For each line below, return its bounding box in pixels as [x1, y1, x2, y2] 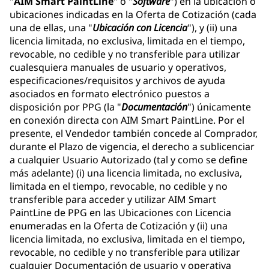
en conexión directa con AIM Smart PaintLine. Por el [10, 113, 244, 127]
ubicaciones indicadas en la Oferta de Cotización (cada [10, 8, 256, 22]
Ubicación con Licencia [92, 21, 187, 35]
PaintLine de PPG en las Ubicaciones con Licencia [10, 206, 231, 220]
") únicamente [187, 100, 251, 114]
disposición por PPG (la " [10, 100, 121, 114]
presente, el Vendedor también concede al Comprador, [10, 127, 258, 141]
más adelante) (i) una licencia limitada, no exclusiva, [10, 166, 242, 180]
